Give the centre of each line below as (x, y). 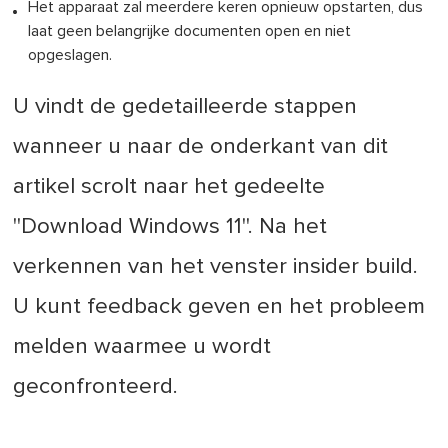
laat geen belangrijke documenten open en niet (190, 31)
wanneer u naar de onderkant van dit (201, 147)
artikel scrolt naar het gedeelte (169, 187)
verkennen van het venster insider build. (216, 267)
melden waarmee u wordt (142, 347)
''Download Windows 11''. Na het (170, 227)
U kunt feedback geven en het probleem (219, 307)
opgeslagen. (70, 55)
